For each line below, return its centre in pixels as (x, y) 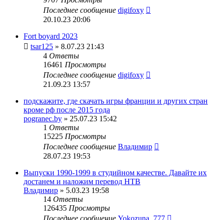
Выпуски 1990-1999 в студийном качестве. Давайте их (115, 172)
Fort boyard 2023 (51, 36)
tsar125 (42, 46)
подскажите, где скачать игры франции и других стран (116, 101)
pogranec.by (43, 118)
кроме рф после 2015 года (67, 110)
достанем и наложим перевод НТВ (82, 181)
